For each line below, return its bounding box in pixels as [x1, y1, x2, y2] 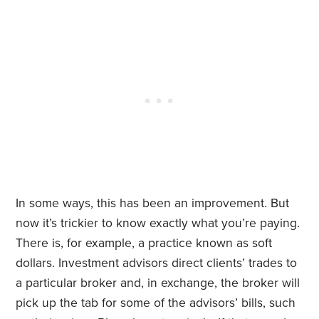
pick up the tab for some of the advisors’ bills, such [16, 296, 296, 311]
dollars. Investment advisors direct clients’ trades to [16, 256, 298, 271]
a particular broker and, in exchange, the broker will [16, 276, 300, 291]
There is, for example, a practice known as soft [16, 236, 273, 251]
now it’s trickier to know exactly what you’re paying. [16, 216, 300, 231]
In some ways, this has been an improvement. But [16, 196, 290, 211]
